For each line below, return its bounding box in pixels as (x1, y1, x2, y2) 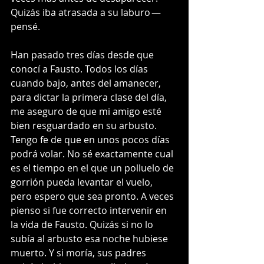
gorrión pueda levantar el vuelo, (11, 176, 155, 189)
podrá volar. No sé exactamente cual (11, 147, 176, 161)
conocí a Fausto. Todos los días (11, 62, 150, 76)
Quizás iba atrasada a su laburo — (11, 6, 162, 19)
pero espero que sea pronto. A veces (11, 190, 176, 203)
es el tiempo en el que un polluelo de (11, 161, 176, 175)
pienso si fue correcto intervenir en (11, 204, 169, 217)
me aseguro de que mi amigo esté (11, 105, 164, 118)
